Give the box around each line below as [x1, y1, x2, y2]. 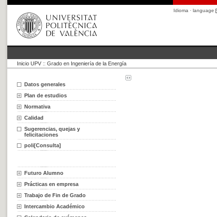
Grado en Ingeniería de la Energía [47, 61, 126, 66]
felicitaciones [24, 132, 58, 138]
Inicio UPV [17, 61, 41, 66]
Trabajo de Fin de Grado [24, 192, 86, 198]
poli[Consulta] [24, 142, 61, 148]
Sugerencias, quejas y [24, 126, 80, 132]
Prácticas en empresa [24, 181, 78, 187]
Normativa [24, 104, 50, 109]
